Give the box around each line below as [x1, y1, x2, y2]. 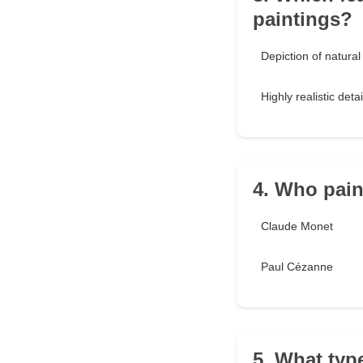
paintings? [253, 8, 352, 31]
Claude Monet [261, 220, 333, 233]
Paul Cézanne [261, 260, 333, 274]
